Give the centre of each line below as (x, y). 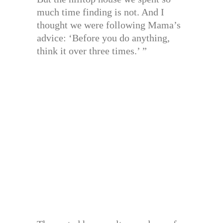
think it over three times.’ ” (92, 51)
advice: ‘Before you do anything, (103, 38)
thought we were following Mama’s (109, 25)
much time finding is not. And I (101, 12)
